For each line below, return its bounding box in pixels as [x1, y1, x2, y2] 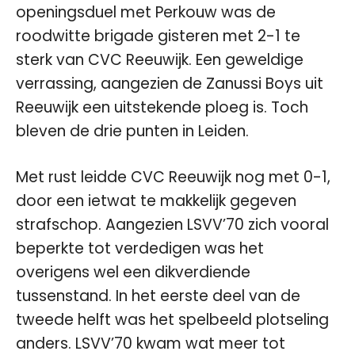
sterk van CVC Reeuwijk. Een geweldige [16, 48, 303, 71]
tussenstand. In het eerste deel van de [16, 285, 300, 307]
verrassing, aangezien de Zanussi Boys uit [16, 72, 323, 94]
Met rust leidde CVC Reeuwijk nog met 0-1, [16, 166, 330, 188]
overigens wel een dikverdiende [16, 261, 250, 283]
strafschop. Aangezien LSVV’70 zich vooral [16, 214, 329, 235]
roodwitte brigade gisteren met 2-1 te [16, 25, 300, 47]
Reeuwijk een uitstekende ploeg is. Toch [16, 96, 308, 118]
